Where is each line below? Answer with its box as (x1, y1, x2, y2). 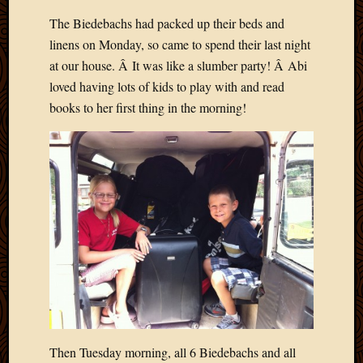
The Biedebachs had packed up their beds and (49, 15, 284, 32)
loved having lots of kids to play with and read (49, 78, 284, 96)
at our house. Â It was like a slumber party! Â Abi (49, 57, 307, 75)
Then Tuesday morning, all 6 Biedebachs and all (49, 343, 296, 361)
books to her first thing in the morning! (49, 99, 246, 117)
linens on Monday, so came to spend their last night (49, 36, 310, 53)
